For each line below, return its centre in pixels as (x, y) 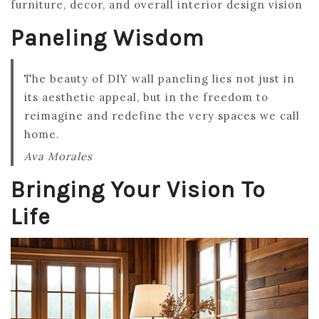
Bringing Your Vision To (138, 190)
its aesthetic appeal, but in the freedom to (146, 97)
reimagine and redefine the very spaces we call (162, 116)
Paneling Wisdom (108, 38)
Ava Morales (58, 156)
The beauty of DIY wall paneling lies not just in (159, 79)
